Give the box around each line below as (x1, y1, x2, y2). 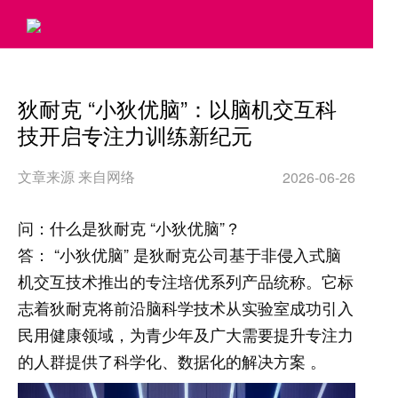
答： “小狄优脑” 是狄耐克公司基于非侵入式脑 (18, 243, 341, 266)
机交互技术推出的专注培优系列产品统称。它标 (18, 269, 354, 292)
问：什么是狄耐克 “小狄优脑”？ (18, 216, 241, 239)
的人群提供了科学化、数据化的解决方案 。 (18, 349, 326, 372)
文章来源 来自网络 (18, 166, 135, 187)
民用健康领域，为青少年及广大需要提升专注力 (18, 322, 354, 346)
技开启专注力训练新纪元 (18, 119, 252, 150)
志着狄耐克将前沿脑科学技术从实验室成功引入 (18, 296, 354, 319)
